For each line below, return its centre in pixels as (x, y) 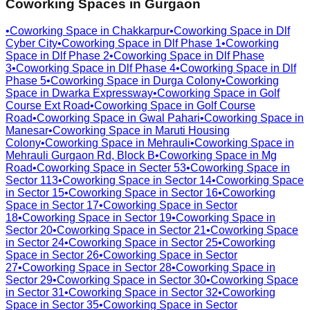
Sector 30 (183, 280)
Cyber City (31, 43)
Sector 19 (148, 217)
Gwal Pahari (170, 118)
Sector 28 (148, 267)
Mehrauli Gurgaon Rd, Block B (80, 155)
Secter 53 (163, 167)
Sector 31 (41, 292)
